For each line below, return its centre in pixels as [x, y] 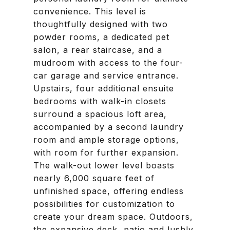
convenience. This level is [90, 11]
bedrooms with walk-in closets [100, 101]
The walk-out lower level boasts [104, 165]
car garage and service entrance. [106, 75]
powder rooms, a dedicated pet [101, 37]
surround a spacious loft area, [100, 114]
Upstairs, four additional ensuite [104, 88]
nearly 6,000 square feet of [94, 178]
